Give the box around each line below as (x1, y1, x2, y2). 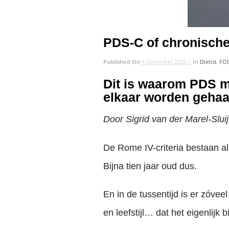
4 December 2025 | (142, 58, 191, 66)
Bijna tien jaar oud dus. (103, 161, 197, 171)
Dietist (200, 58, 217, 66)
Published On (103, 58, 142, 66)
